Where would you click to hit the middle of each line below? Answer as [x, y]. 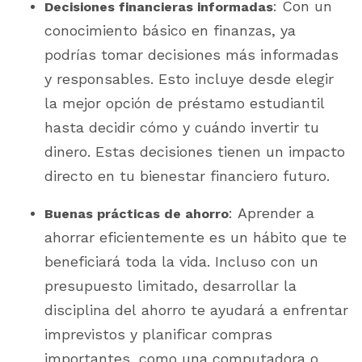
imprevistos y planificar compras [158, 334]
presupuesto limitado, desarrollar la [170, 286]
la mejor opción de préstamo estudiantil [185, 103]
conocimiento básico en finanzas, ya [170, 30]
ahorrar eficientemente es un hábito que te [196, 237]
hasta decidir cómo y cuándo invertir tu [182, 127]
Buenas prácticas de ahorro [137, 214]
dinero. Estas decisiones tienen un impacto [195, 152]
